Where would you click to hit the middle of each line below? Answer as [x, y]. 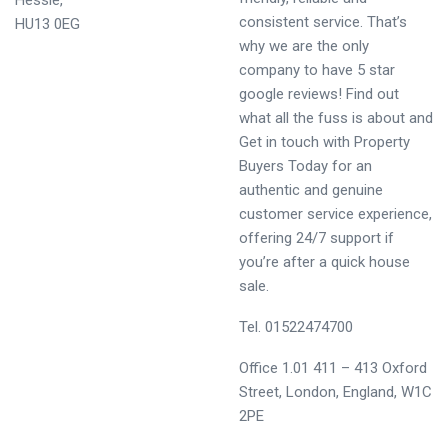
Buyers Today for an [305, 166]
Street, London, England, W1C [335, 392]
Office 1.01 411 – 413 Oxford [333, 368]
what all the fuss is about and [336, 118]
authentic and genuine [311, 190]
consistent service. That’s [323, 22]
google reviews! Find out [319, 94]
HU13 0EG [47, 24]
